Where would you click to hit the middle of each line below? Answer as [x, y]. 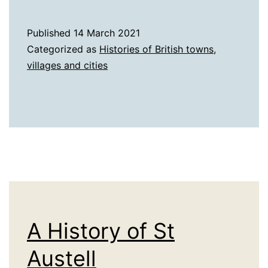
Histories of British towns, [158, 49]
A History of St [101, 231]
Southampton [107, 46]
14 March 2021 [107, 33]
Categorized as [63, 49]
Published [50, 33]
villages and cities [67, 66]
